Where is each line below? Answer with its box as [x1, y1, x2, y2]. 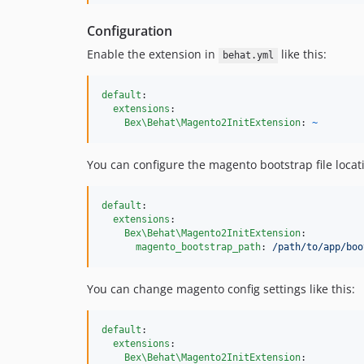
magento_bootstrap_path [136, 241, 261, 253]
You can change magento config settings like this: [87, 281, 355, 297]
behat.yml [222, 50, 274, 62]
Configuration [87, 22, 172, 41]
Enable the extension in [87, 46, 219, 63]
